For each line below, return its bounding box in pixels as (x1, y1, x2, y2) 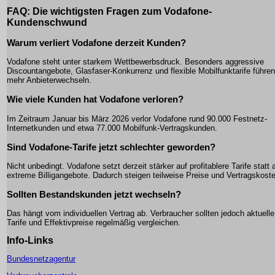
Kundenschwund (7, 17, 87, 28)
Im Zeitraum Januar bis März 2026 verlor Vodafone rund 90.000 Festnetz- (7, 114, 267, 123)
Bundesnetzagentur (7, 254, 76, 264)
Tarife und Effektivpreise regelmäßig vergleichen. (7, 218, 180, 228)
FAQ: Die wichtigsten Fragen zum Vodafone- (7, 6, 212, 17)
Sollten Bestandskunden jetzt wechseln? (7, 189, 181, 200)
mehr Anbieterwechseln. (7, 76, 91, 85)
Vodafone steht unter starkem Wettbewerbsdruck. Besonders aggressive (7, 57, 264, 67)
